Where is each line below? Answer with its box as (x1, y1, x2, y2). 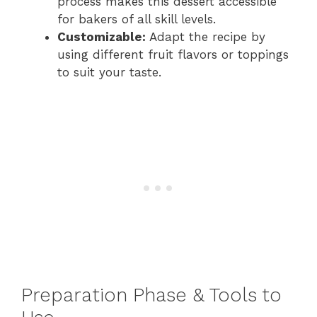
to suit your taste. (57, 65, 161, 79)
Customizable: (57, 30, 146, 44)
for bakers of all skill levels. (57, 12, 216, 26)
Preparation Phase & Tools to (21, 283, 282, 306)
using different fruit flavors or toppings (57, 47, 289, 62)
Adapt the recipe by (146, 30, 265, 44)
